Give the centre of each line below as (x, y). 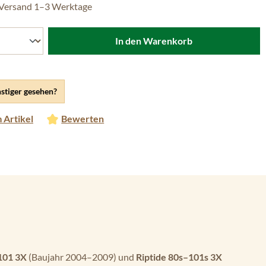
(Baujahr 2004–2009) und (81, 257)
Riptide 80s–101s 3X (179, 257)
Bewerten (83, 118)
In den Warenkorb (154, 41)
